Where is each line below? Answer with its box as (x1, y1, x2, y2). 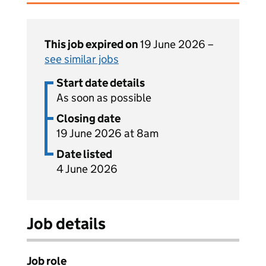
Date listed (56, 147, 112, 161)
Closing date (56, 112, 121, 125)
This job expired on (45, 37, 140, 51)
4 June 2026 (56, 162, 118, 176)
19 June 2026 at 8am (56, 126, 159, 140)
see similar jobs (45, 52, 119, 66)
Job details (27, 214, 106, 233)
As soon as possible (56, 91, 151, 104)
